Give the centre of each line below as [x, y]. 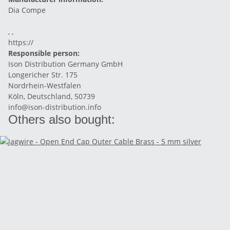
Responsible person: [44, 53]
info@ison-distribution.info [55, 107]
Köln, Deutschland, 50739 [52, 96]
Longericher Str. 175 [43, 75]
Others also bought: [62, 119]
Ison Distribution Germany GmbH [65, 64]
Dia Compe [27, 10]
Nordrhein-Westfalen [45, 85]
